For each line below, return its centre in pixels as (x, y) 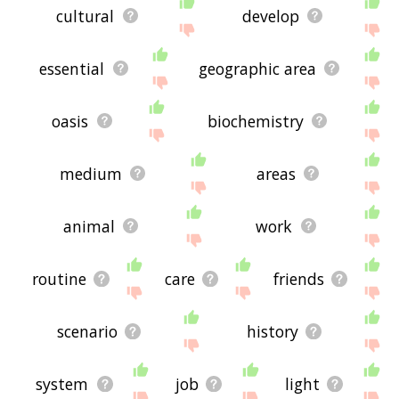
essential (72, 68)
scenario (88, 331)
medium (91, 173)
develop (270, 16)
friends (298, 278)
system (62, 383)
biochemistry (255, 121)
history (273, 331)
